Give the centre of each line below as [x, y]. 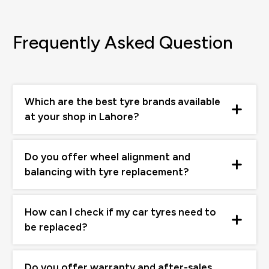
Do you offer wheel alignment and [107, 157]
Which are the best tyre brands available [122, 102]
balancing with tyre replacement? [107, 172]
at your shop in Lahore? [82, 117]
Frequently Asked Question [123, 43]
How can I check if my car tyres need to [120, 212]
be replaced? [56, 227]
